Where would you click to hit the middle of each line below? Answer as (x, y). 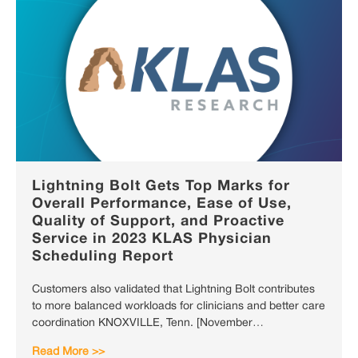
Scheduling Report (103, 257)
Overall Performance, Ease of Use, (162, 204)
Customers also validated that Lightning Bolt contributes (173, 290)
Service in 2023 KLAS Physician (152, 239)
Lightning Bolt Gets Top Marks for (161, 187)
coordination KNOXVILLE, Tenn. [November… (148, 324)
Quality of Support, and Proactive (158, 222)
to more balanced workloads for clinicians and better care (179, 307)
